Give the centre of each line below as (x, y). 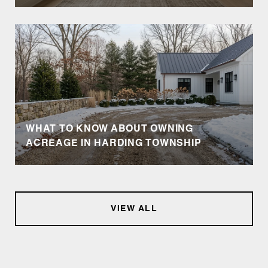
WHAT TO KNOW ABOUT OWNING (109, 129)
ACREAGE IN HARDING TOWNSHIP (114, 143)
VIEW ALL (134, 208)
